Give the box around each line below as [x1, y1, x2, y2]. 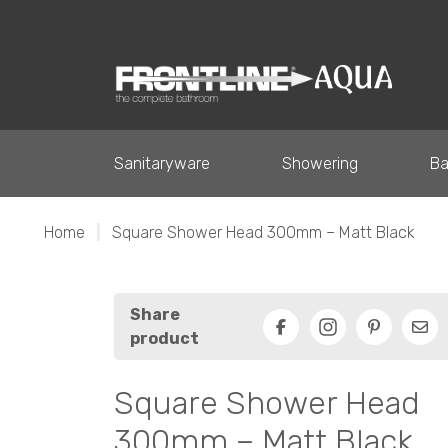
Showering [281, 153, 358, 173]
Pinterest [373, 329, 444, 349]
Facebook [280, 329, 352, 349]
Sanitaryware [114, 153, 210, 173]
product [130, 328, 199, 348]
